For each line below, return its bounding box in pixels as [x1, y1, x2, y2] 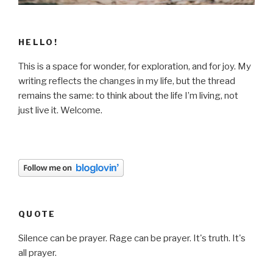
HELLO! [18, 37, 58, 47]
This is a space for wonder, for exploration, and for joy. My [18, 61, 251, 73]
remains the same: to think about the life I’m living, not [18, 90, 238, 102]
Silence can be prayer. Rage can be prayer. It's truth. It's [18, 233, 246, 244]
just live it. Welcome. [18, 105, 102, 116]
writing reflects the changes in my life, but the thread [18, 76, 235, 87]
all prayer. [18, 247, 57, 259]
